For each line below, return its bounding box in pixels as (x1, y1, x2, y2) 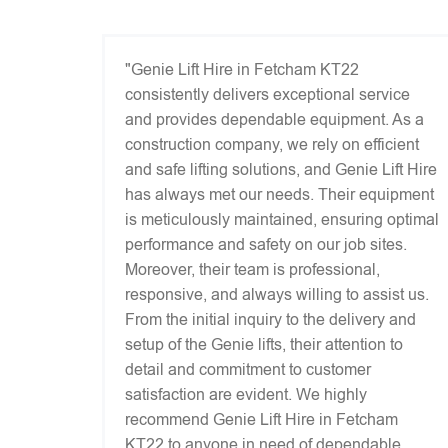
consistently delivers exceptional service (125, 86, 410, 103)
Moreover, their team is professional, (125, 261, 380, 278)
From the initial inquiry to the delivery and (125, 311, 416, 328)
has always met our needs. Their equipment (125, 186, 434, 203)
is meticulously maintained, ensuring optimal (125, 211, 439, 228)
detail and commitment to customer (125, 361, 371, 378)
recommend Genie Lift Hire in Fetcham (125, 411, 398, 428)
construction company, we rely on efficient (125, 136, 419, 153)
